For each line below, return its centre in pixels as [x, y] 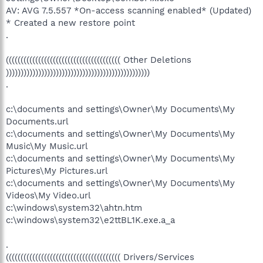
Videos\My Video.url [48, 195]
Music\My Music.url [47, 146]
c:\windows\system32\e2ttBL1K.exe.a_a [90, 220]
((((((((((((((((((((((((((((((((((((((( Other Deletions [99, 60]
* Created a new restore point [70, 23]
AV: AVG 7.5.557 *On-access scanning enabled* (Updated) [129, 10]
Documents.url [37, 121]
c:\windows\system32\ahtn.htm [74, 208]
